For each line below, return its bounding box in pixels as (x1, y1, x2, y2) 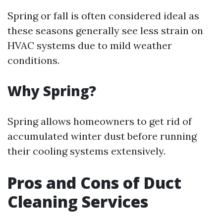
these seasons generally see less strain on (7, 24, 203, 37)
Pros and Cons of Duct (7, 172, 181, 193)
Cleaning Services (7, 191, 148, 212)
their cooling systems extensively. (7, 145, 166, 157)
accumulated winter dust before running (7, 130, 197, 142)
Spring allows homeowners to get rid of (7, 115, 192, 127)
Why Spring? (7, 81, 96, 100)
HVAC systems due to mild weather (7, 39, 172, 52)
